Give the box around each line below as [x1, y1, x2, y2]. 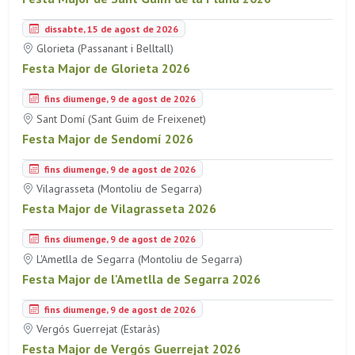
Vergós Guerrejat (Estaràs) [33, 322, 160, 337]
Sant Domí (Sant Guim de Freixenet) [33, 111, 206, 126]
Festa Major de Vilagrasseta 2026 [22, 200, 216, 217]
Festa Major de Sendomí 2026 [22, 130, 193, 147]
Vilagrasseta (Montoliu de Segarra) [33, 181, 202, 197]
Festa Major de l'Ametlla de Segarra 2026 [22, 270, 261, 287]
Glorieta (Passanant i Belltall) [33, 41, 174, 56]
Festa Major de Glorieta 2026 [22, 60, 190, 77]
